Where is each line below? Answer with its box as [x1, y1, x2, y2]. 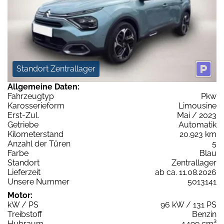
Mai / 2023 [177, 110, 216, 120]
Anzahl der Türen [7, 138, 70, 148]
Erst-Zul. [7, 110, 39, 120]
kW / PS [7, 199, 38, 209]
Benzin [192, 209, 216, 219]
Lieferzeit [7, 167, 40, 177]
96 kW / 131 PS [160, 199, 216, 209]
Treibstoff [7, 209, 42, 219]
